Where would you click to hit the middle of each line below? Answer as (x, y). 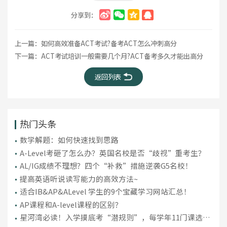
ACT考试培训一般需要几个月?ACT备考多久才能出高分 (122, 55)
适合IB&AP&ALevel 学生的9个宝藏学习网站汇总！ (105, 192)
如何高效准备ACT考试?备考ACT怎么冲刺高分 (109, 43)
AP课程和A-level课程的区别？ (71, 204)
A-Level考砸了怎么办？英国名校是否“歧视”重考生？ (112, 153)
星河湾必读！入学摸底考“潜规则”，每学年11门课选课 (115, 217)
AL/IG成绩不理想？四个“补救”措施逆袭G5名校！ (106, 166)
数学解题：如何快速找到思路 (69, 140)
